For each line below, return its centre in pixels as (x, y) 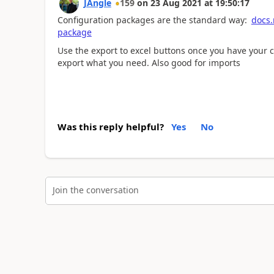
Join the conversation (95, 190)
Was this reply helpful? (110, 126)
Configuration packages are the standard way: (153, 20)
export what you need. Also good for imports (149, 63)
